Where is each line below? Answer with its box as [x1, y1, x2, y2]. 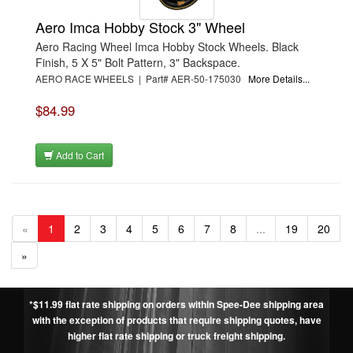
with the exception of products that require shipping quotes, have [32, 312, 321, 327]
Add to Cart [54, 147, 104, 162]
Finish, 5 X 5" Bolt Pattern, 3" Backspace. [35, 54, 240, 70]
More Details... [248, 71, 310, 85]
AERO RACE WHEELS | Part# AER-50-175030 [35, 71, 248, 85]
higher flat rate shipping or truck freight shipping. [68, 328, 285, 343]
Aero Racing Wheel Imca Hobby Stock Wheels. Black [35, 38, 299, 54]
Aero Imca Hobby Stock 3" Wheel [35, 16, 245, 37]
